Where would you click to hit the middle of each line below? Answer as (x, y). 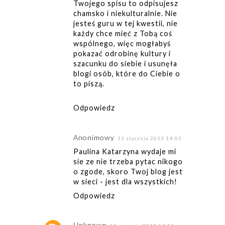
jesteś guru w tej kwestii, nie (125, 24)
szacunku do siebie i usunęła (125, 64)
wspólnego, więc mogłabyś (122, 44)
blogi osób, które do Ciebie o (127, 74)
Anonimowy (94, 137)
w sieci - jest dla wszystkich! (125, 181)
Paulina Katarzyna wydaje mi (125, 151)
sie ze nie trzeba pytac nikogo (128, 161)
